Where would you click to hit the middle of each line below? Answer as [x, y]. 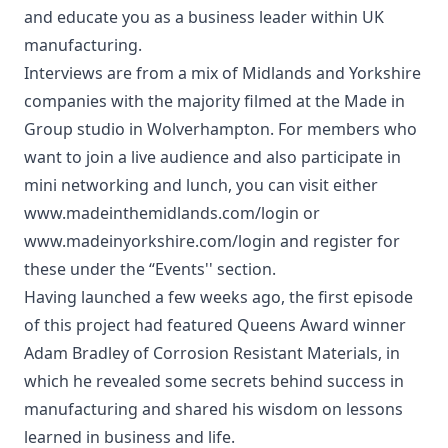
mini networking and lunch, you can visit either [201, 184]
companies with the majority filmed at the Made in [214, 100]
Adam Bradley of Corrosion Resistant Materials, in [212, 352]
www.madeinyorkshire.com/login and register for [212, 240]
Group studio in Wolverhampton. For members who [220, 128]
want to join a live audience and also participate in [212, 156]
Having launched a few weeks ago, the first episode [218, 296]
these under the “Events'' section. [150, 268]
